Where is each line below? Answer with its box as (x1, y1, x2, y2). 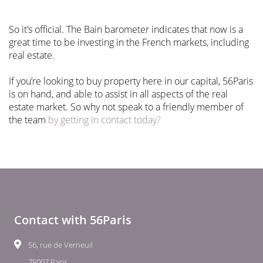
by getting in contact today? (48, 113, 161, 126)
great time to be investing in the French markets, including (9, 35, 249, 49)
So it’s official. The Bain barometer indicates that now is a (9, 22, 243, 36)
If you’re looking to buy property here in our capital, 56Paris (9, 74, 253, 87)
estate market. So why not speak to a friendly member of (9, 100, 244, 113)
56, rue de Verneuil (28, 239, 93, 250)
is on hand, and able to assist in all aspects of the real (9, 87, 228, 100)
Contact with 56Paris (14, 211, 131, 228)
